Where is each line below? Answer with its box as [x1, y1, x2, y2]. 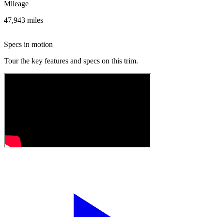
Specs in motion [4, 40, 53, 48]
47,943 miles [4, 15, 43, 24]
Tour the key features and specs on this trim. [4, 56, 138, 65]
